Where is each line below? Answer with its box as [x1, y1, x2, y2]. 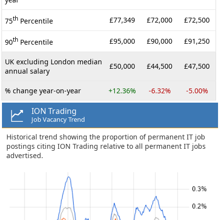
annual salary [5, 66, 50, 76]
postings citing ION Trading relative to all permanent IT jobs [6, 141, 206, 151]
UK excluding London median [5, 56, 102, 66]
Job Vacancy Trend [31, 114, 85, 124]
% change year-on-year [5, 85, 81, 95]
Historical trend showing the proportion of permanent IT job [6, 132, 205, 141]
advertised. [6, 150, 43, 160]
